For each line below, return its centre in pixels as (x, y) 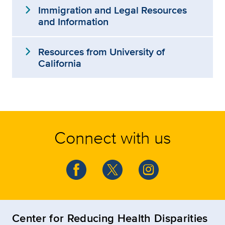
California (60, 63)
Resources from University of (101, 52)
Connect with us (113, 137)
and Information (73, 22)
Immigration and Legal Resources (113, 10)
